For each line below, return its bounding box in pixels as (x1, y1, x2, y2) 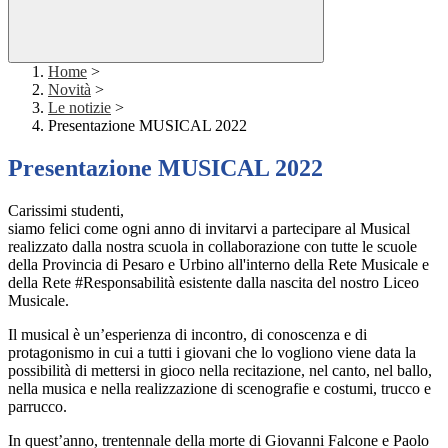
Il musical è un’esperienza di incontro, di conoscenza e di (8, 326, 367, 344)
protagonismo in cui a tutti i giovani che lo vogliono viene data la (8, 344, 416, 362)
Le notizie (48, 99, 111, 117)
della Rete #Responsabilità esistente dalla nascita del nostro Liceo (8, 274, 419, 292)
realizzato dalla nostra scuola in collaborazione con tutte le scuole (8, 238, 417, 256)
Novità (48, 81, 91, 99)
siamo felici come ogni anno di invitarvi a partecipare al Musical (8, 220, 410, 238)
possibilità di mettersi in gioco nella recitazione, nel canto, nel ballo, (8, 362, 432, 380)
